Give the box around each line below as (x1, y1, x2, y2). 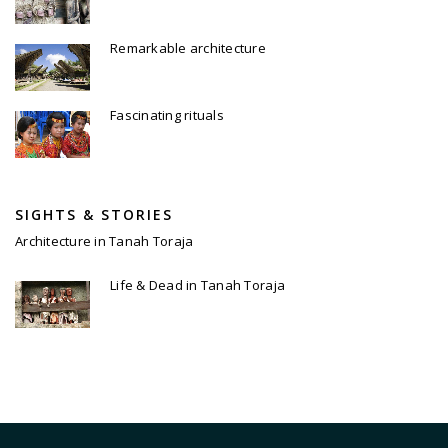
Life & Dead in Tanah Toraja (110, 275, 286, 294)
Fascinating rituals (110, 106, 224, 124)
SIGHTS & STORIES (15, 204, 173, 224)
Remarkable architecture (110, 39, 266, 58)
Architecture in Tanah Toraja (15, 231, 194, 250)
